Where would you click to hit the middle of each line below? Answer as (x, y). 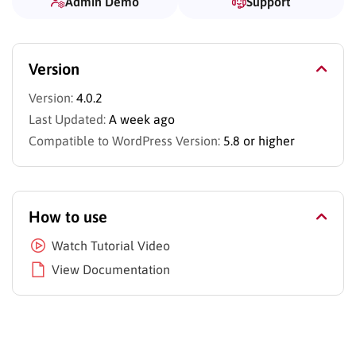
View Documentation (111, 269)
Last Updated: (67, 119)
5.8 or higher (259, 140)
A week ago (142, 119)
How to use (68, 216)
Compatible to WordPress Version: (124, 140)
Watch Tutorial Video (111, 245)
